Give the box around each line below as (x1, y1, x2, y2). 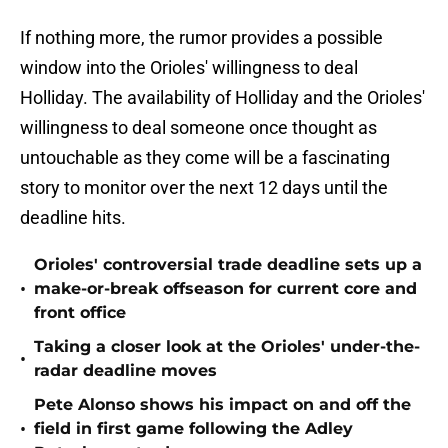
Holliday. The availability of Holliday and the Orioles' (20, 87, 425, 109)
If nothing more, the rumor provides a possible (20, 27, 383, 49)
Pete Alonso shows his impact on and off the (34, 395, 411, 415)
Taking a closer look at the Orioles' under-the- (34, 337, 420, 357)
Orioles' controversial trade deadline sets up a (34, 255, 422, 275)
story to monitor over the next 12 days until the (20, 177, 388, 199)
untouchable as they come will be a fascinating (20, 147, 390, 169)
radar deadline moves (34, 361, 217, 381)
